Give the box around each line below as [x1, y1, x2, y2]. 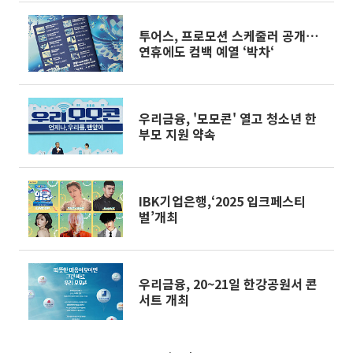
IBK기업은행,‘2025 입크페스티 [139, 191, 306, 210]
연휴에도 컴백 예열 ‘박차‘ [139, 42, 274, 61]
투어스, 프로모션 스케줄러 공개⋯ [139, 26, 318, 45]
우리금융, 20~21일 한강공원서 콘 [139, 274, 318, 293]
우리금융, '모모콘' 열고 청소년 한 [139, 109, 317, 128]
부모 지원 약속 [139, 124, 216, 143]
